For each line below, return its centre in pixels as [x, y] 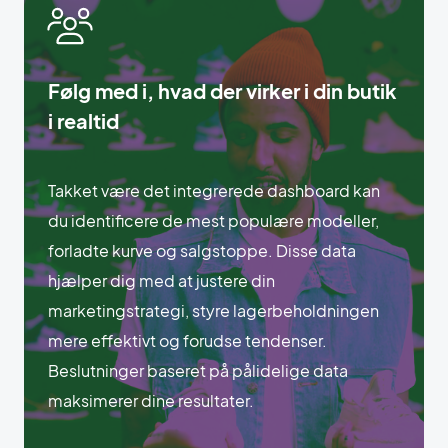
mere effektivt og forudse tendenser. [187, 340]
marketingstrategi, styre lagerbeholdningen [213, 310]
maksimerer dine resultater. [151, 400]
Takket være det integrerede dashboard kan [214, 190]
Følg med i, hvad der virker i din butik [222, 90]
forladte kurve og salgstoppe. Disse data [202, 250]
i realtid [83, 120]
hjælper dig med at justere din [161, 280]
